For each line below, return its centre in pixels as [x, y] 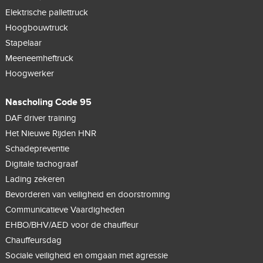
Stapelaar [23, 43]
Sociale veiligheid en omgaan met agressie [86, 256]
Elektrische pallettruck [46, 13]
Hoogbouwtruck [36, 28]
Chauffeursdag [33, 240]
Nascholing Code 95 [48, 102]
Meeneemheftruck [39, 58]
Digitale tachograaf [41, 164]
